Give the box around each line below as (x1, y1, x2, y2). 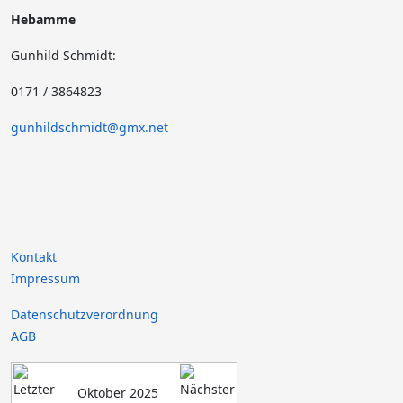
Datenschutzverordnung (11, 306, 158, 323)
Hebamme (11, 11, 83, 28)
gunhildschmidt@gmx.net (11, 119, 168, 136)
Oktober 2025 (76, 384, 158, 401)
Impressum (11, 270, 80, 287)
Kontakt (11, 248, 57, 265)
